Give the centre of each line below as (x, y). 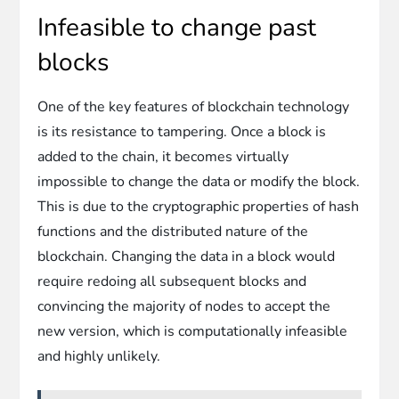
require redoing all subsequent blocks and (172, 281)
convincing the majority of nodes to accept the (184, 306)
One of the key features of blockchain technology (194, 106)
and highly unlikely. (99, 356)
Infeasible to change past (177, 27)
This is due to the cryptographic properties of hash (199, 206)
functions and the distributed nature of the (173, 231)
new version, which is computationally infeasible (193, 331)
